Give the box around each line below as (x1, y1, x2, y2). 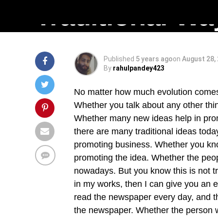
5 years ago (136, 55, 173, 63)
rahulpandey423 (113, 64, 164, 72)
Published (104, 55, 134, 63)
